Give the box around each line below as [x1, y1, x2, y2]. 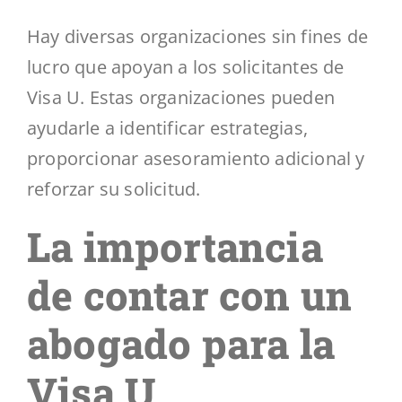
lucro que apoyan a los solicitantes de [27, 54, 345, 79]
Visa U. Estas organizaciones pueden [27, 84, 336, 109]
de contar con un [27, 267, 353, 321]
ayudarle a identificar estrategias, [27, 115, 308, 140]
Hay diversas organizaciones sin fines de [27, 23, 369, 48]
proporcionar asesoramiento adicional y [27, 145, 365, 170]
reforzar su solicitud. [27, 176, 201, 201]
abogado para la [27, 316, 336, 370]
